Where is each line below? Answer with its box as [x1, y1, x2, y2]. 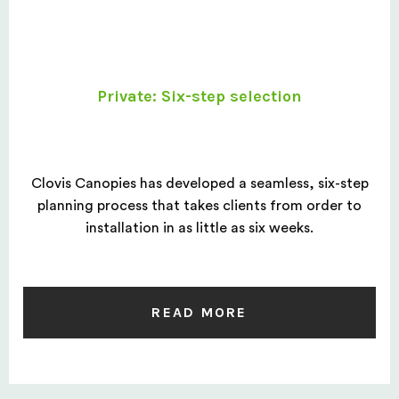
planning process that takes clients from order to [37, 198, 362, 213]
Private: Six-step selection [97, 85, 302, 106]
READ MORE [151, 304, 248, 322]
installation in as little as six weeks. [85, 220, 313, 235]
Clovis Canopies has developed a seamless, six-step [30, 175, 369, 191]
